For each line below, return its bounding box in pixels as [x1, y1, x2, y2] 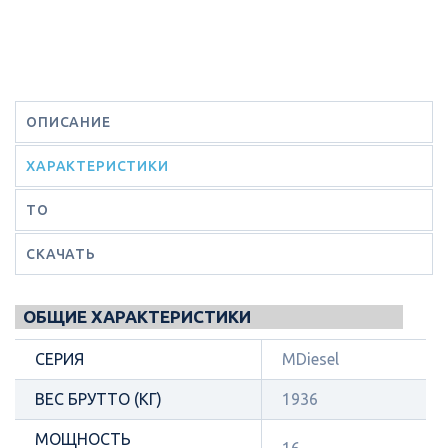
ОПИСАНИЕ [26, 113, 111, 130]
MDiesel [282, 349, 339, 368]
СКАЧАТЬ [26, 245, 96, 262]
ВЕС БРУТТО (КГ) [35, 389, 162, 408]
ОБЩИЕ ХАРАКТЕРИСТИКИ [23, 306, 251, 326]
